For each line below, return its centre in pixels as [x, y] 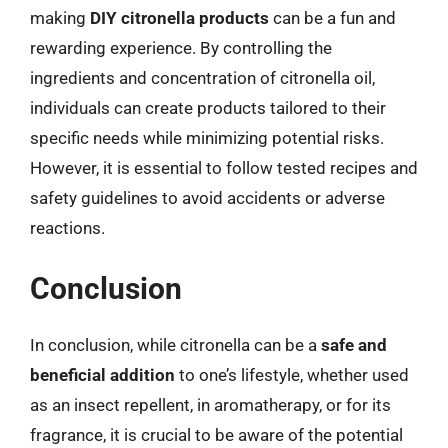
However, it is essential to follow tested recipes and [224, 167]
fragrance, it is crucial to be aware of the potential [216, 435]
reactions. [67, 227]
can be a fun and [332, 17]
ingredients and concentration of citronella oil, [202, 77]
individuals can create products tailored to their [208, 107]
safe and [354, 345]
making [60, 17]
